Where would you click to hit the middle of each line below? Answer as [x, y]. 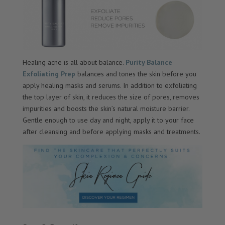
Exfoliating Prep [49, 74]
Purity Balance [149, 63]
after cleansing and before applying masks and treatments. [111, 132]
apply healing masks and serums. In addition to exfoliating [109, 86]
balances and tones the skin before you [137, 74]
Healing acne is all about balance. [74, 63]
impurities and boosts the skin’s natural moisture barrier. [106, 109]
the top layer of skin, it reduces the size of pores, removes [111, 97]
